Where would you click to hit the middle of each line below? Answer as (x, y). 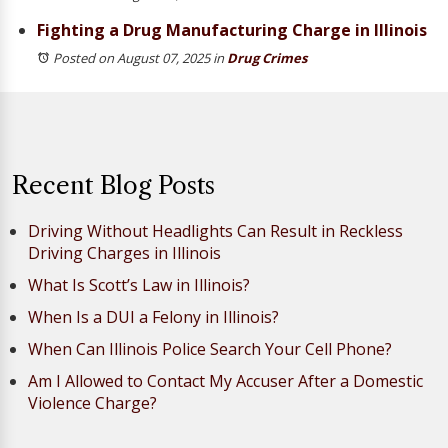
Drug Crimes (267, 58)
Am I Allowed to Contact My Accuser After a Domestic (225, 381)
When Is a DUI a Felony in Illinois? (153, 317)
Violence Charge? (92, 403)
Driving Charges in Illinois (124, 253)
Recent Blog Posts (113, 185)
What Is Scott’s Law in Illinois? (139, 285)
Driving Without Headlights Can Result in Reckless (215, 231)
